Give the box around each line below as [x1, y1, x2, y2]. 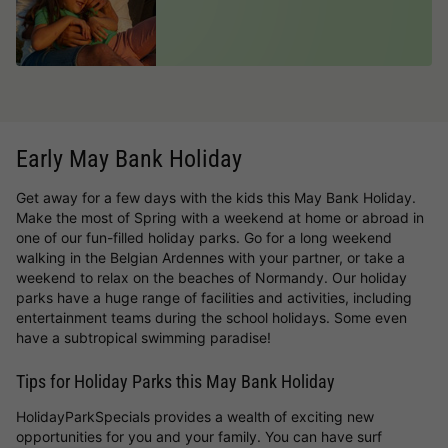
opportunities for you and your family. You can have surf [16, 428, 382, 445]
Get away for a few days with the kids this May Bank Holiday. [16, 189, 416, 206]
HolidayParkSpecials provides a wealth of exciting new [16, 408, 374, 425]
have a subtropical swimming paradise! [16, 329, 275, 346]
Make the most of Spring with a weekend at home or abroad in [16, 209, 424, 226]
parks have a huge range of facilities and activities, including [16, 289, 412, 306]
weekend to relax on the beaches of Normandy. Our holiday [16, 269, 407, 286]
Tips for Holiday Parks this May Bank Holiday [16, 371, 335, 392]
